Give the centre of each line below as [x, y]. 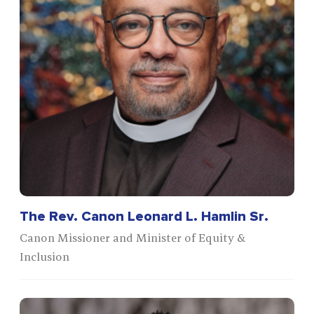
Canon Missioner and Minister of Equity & [133, 238]
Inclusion [45, 257]
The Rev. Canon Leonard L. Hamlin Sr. [144, 217]
